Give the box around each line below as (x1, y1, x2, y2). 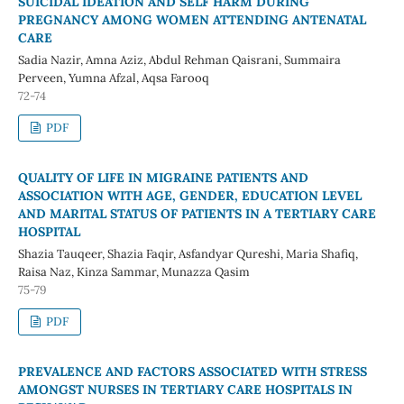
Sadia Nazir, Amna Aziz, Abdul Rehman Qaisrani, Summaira (17, 52, 341, 69)
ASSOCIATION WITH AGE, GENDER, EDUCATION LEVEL (17, 188, 362, 205)
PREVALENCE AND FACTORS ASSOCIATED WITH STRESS (17, 363, 367, 381)
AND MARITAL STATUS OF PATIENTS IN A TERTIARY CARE (17, 206, 376, 223)
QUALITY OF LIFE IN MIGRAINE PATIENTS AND (17, 170, 308, 187)
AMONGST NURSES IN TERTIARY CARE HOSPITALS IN (17, 381, 353, 399)
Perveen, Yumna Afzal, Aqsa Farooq (17, 70, 209, 87)
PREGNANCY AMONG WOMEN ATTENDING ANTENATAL (17, 12, 366, 29)
